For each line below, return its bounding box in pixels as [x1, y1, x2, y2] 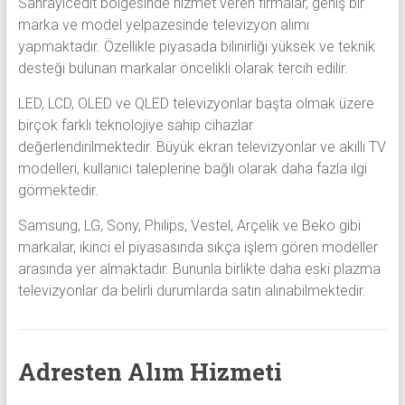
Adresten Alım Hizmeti [17, 355, 282, 387]
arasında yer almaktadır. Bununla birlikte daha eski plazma [17, 259, 381, 278]
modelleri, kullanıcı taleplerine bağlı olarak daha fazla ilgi [17, 159, 367, 177]
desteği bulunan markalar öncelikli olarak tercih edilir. [17, 59, 348, 77]
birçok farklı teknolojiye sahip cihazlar [17, 116, 253, 134]
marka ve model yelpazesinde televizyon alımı [17, 15, 309, 33]
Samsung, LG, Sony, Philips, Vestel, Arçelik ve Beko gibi [17, 216, 361, 234]
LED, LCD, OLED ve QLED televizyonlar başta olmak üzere [17, 94, 374, 112]
